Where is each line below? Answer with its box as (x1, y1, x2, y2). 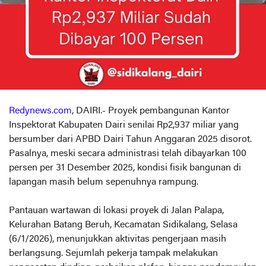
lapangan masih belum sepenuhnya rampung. (9, 177, 198, 187)
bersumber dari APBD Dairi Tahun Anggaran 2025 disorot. (9, 134, 252, 144)
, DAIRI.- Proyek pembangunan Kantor (72, 106, 230, 116)
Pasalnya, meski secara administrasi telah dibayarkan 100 (9, 148, 246, 159)
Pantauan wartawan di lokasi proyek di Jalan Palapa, (9, 205, 224, 216)
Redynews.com (9, 106, 72, 116)
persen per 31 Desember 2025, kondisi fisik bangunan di (9, 163, 241, 173)
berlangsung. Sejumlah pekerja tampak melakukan (9, 248, 218, 258)
